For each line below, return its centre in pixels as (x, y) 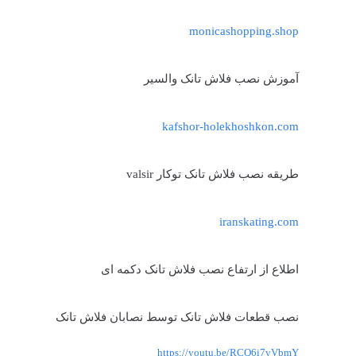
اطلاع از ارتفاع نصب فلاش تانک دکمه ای (200, 269)
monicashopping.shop (244, 31)
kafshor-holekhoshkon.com (230, 126)
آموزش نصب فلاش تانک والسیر (221, 78)
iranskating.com (259, 221)
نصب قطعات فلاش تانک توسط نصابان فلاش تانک (177, 317)
